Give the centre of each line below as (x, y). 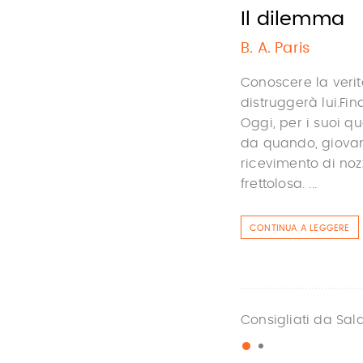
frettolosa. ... (279, 184)
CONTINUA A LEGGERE (300, 228)
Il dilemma (293, 19)
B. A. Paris (275, 49)
